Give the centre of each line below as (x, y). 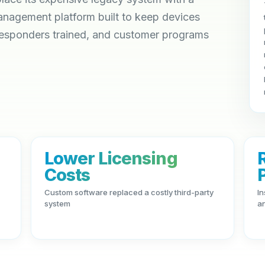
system (57, 203)
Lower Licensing (111, 158)
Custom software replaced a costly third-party (129, 192)
